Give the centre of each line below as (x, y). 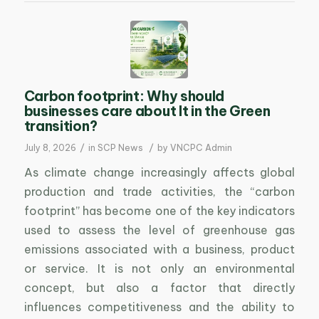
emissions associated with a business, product (159, 249)
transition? (61, 126)
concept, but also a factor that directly (159, 287)
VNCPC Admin (201, 148)
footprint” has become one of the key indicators (159, 210)
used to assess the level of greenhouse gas (159, 230)
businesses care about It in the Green (147, 111)
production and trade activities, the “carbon (159, 191)
